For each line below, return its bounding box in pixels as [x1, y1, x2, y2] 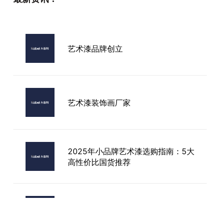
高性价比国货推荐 [67, 157, 131, 167]
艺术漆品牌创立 [67, 43, 123, 54]
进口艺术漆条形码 [67, 205, 131, 216]
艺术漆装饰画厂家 [67, 97, 131, 108]
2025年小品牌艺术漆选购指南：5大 [67, 146, 194, 156]
